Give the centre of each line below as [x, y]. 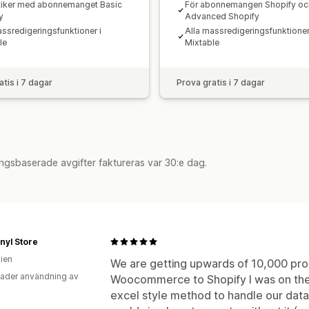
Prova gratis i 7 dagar [221, 82]
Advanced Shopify [222, 16]
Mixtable [202, 42]
